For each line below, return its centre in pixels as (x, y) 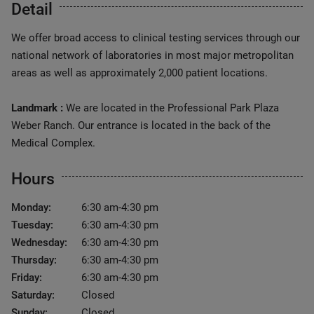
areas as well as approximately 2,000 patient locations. (139, 73)
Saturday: (33, 295)
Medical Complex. (53, 143)
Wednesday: (39, 243)
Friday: (27, 278)
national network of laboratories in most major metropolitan (152, 55)
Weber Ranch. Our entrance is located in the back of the (141, 125)
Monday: (31, 207)
